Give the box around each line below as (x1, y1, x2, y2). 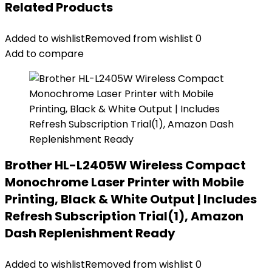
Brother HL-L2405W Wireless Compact (5, 157, 246, 174)
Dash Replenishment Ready (5, 225, 175, 242)
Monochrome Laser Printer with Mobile (5, 174, 244, 191)
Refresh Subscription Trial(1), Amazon (5, 208, 243, 225)
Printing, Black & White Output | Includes (5, 191, 257, 208)
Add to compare (5, 47, 84, 61)
